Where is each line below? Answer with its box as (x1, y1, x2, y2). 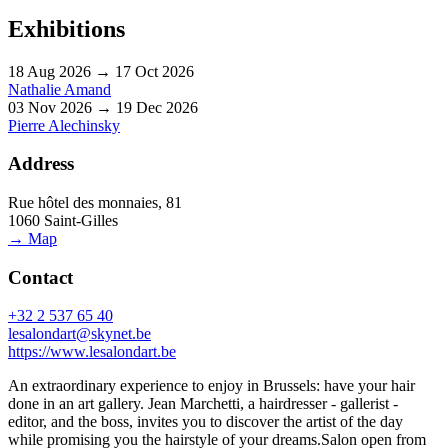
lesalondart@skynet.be (8, 325, 151, 343)
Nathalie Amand (8, 80, 111, 98)
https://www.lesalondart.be (8, 343, 176, 361)
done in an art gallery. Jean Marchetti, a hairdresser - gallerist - (8, 395, 398, 413)
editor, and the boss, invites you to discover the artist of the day (8, 413, 403, 431)
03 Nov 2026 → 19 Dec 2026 (8, 98, 198, 116)
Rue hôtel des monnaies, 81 (8, 194, 182, 212)
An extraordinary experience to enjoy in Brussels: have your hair (8, 377, 415, 395)
